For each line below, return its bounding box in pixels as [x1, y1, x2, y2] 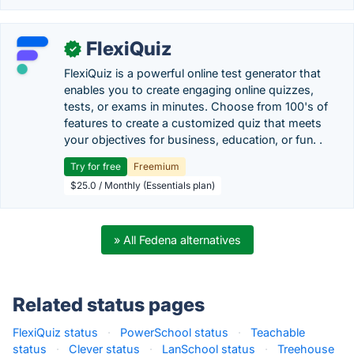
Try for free [70, 160, 121, 172]
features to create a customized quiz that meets [64, 116, 322, 130]
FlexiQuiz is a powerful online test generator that [64, 66, 321, 80]
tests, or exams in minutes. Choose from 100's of [64, 100, 328, 113]
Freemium [134, 160, 179, 172]
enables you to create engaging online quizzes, [64, 83, 314, 96]
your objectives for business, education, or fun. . [64, 133, 322, 146]
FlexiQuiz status [13, 326, 98, 339]
